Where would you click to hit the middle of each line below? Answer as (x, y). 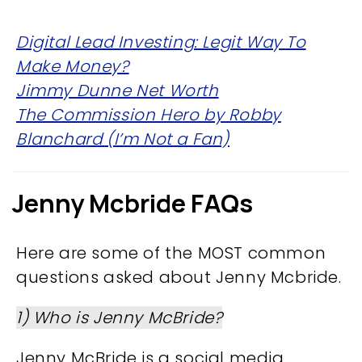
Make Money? (73, 67)
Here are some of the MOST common (171, 253)
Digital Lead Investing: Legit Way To (161, 42)
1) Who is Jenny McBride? (120, 318)
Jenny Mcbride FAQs (133, 203)
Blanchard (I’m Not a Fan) (123, 139)
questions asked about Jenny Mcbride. (179, 278)
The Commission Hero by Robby (149, 115)
